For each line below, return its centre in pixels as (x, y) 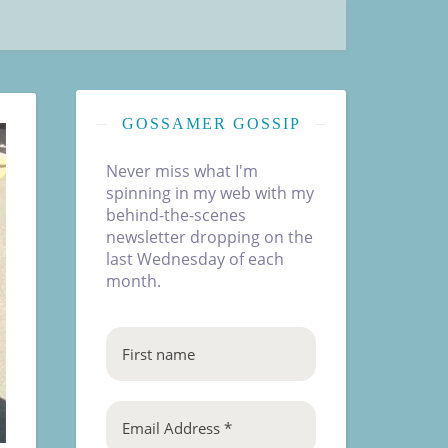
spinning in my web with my (210, 193)
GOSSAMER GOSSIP (211, 123)
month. (133, 281)
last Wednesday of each (195, 259)
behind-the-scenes (176, 215)
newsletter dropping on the (209, 237)
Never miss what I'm (182, 171)
